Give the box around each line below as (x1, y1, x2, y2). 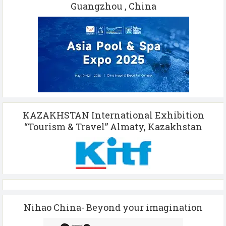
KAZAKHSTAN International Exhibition (22, 108, 204, 121)
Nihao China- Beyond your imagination (24, 201, 203, 213)
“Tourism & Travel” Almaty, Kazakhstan (24, 120, 202, 133)
